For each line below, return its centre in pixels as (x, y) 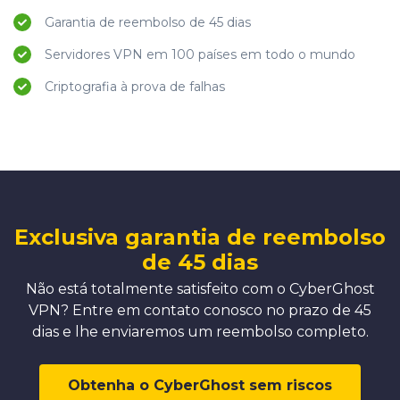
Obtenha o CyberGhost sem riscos (200, 385)
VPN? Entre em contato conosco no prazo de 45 (200, 310)
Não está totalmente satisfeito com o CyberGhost (200, 288)
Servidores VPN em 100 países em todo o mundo (200, 54)
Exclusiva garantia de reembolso (200, 237)
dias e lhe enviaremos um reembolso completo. (200, 331)
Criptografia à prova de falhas (135, 86)
